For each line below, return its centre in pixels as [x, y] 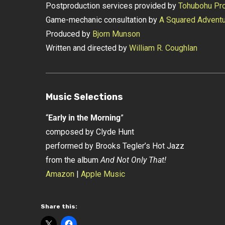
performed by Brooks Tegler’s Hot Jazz [115, 146]
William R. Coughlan [163, 48]
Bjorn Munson [116, 34]
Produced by [69, 34]
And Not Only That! [133, 160]
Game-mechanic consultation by [102, 20]
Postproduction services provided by [112, 6]
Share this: [59, 206]
